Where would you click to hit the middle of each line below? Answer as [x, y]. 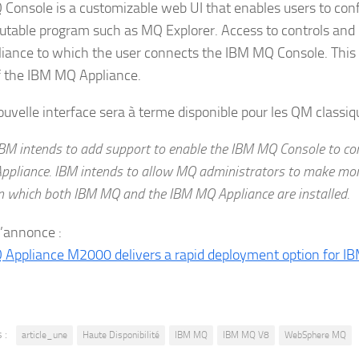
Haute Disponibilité [121, 335]
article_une [44, 335]
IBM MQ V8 [246, 335]
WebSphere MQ [315, 335]
